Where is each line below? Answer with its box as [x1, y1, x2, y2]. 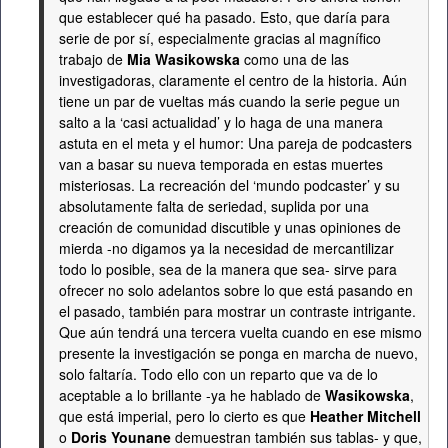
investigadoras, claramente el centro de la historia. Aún [59, 70, 407, 90]
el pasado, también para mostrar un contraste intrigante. [59, 301, 416, 321]
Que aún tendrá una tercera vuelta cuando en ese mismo [59, 322, 422, 342]
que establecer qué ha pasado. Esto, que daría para [59, 7, 390, 27]
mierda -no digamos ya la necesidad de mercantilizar [59, 238, 394, 258]
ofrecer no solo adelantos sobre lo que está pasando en [59, 280, 413, 300]
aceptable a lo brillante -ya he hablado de [59, 385, 325, 405]
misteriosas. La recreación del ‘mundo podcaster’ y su [59, 175, 400, 195]
